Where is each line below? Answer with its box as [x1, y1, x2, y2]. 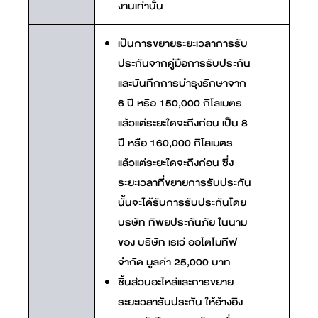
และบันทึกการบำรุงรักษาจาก [118, 74, 246, 92]
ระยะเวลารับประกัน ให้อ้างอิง [118, 292, 243, 310]
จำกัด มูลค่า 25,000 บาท [118, 253, 231, 270]
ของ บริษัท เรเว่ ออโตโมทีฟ [118, 233, 237, 251]
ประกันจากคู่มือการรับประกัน [118, 54, 251, 72]
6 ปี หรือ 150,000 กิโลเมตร [118, 94, 242, 111]
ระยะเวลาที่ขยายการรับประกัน [118, 173, 251, 191]
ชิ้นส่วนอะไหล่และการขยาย [118, 273, 234, 290]
